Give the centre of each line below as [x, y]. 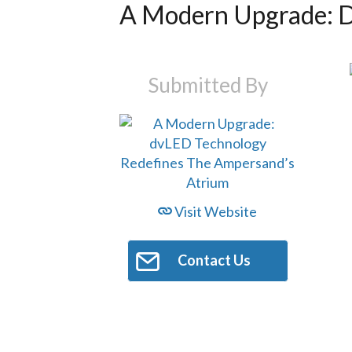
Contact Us [214, 260]
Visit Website [215, 212]
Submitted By [207, 84]
